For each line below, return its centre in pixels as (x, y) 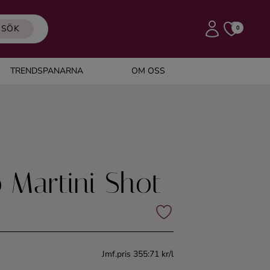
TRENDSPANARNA (46, 71)
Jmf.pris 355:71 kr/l (138, 254)
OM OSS (148, 71)
